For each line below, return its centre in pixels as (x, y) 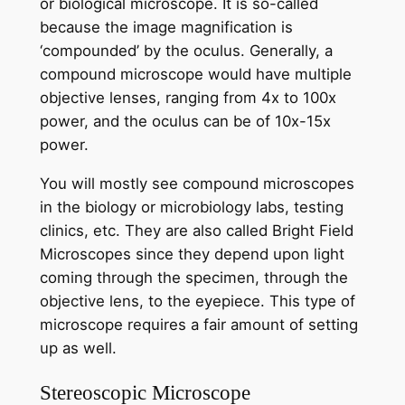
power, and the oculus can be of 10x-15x (185, 122)
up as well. (78, 348)
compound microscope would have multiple (195, 75)
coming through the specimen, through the (193, 278)
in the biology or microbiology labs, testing (191, 207)
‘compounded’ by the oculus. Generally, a (186, 51)
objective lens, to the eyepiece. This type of (197, 301)
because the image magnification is (166, 28)
